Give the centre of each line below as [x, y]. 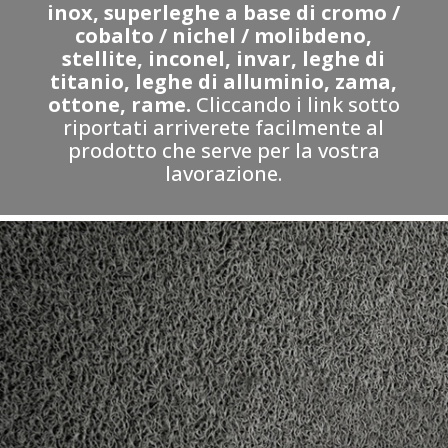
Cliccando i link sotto [297, 104]
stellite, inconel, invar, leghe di [224, 58]
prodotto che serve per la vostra [223, 150]
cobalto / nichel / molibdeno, [224, 35]
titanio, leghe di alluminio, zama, [224, 81]
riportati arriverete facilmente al [224, 127]
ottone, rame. [121, 104]
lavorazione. [224, 173]
